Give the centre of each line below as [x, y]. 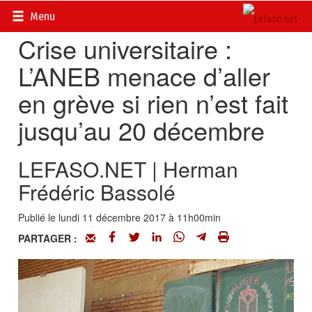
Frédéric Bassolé [97, 192]
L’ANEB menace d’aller [145, 76]
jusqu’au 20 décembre [142, 130]
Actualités [82, 14]
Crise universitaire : [125, 48]
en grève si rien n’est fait [154, 103]
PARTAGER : [52, 238]
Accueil [34, 14]
